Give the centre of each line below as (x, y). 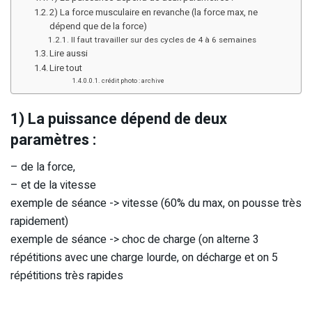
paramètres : (53, 140)
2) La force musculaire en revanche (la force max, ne (154, 12)
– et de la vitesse (53, 186)
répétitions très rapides (67, 276)
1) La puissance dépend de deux (119, 119)
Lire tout (66, 68)
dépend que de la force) (99, 26)
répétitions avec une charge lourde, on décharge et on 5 (144, 258)
